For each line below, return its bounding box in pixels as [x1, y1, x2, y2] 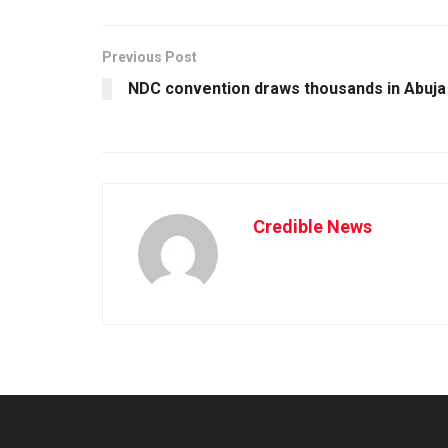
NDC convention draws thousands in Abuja [128, 79, 446, 99]
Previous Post [102, 49, 197, 66]
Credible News [253, 216, 372, 238]
